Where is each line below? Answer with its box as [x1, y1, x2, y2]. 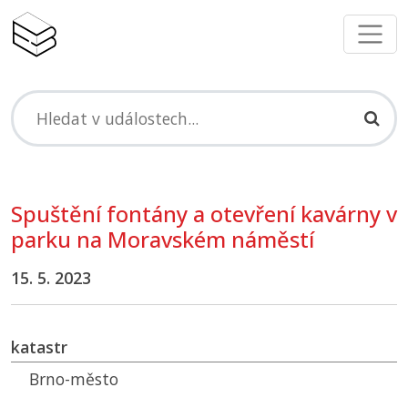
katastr [11, 336, 67, 359]
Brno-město [29, 368, 118, 391]
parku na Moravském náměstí [11, 225, 314, 255]
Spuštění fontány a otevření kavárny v [11, 199, 397, 229]
